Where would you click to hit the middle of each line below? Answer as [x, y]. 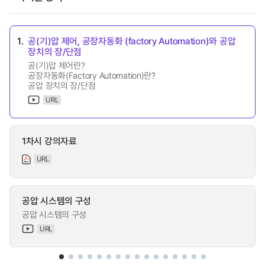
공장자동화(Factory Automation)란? [92, 75]
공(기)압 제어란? [56, 65]
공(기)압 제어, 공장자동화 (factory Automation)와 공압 [132, 41]
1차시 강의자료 [49, 140]
